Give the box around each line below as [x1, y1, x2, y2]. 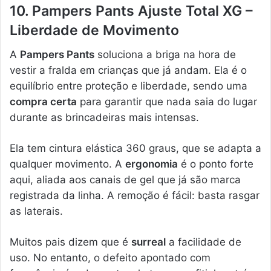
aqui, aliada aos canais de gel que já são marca [10, 174, 241, 186]
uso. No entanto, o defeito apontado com [10, 252, 211, 264]
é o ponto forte [178, 158, 253, 171]
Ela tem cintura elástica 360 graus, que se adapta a [10, 142, 261, 155]
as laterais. [10, 205, 63, 218]
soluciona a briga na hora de [94, 48, 236, 61]
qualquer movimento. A [10, 158, 125, 171]
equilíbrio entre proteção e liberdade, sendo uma [10, 80, 247, 93]
